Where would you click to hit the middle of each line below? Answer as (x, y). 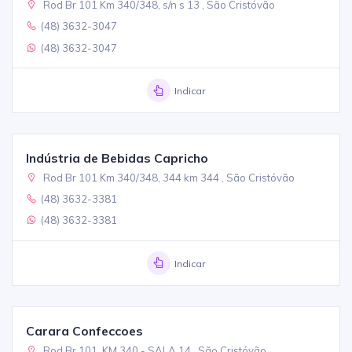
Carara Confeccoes (85, 330)
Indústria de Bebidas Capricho (117, 158)
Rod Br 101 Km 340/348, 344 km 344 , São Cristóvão (168, 177)
